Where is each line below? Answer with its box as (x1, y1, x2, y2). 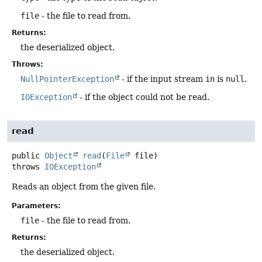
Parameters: (12, 202, 61, 211)
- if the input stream (119, 74, 205, 84)
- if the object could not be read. (77, 92, 209, 102)
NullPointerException (20, 74, 114, 84)
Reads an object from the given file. (12, 182, 156, 192)
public (12, 151, 40, 161)
